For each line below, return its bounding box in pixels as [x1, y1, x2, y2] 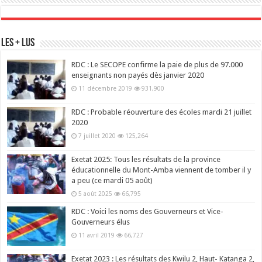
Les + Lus [1, 37, 35, 49]
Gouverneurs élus [71, 217, 130, 226]
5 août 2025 [78, 189, 113, 197]
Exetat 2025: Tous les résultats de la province [71, 154, 221, 164]
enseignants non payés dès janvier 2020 [71, 70, 205, 80]
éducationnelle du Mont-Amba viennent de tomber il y [71, 165, 251, 174]
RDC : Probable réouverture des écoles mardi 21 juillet [71, 107, 252, 116]
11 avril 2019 [78, 231, 115, 239]
